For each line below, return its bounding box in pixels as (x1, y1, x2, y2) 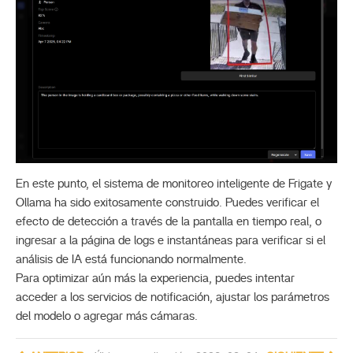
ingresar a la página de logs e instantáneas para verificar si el (16, 234, 325, 247)
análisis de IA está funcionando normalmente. (16, 253, 247, 266)
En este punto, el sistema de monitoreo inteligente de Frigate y (16, 177, 332, 190)
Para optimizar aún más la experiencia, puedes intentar (16, 272, 295, 284)
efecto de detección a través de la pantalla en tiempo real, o (16, 215, 321, 228)
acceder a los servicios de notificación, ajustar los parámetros (16, 291, 329, 303)
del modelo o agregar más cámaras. (16, 310, 198, 322)
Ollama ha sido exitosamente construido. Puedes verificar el (16, 196, 319, 209)
